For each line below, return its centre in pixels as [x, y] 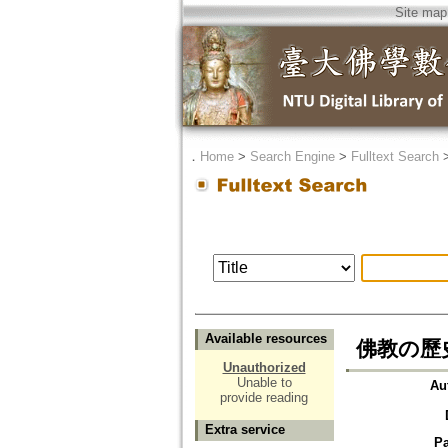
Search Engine [292, 156]
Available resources [265, 339]
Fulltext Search [394, 156]
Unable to [264, 383]
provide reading [264, 398]
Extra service [244, 430]
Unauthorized [264, 368]
